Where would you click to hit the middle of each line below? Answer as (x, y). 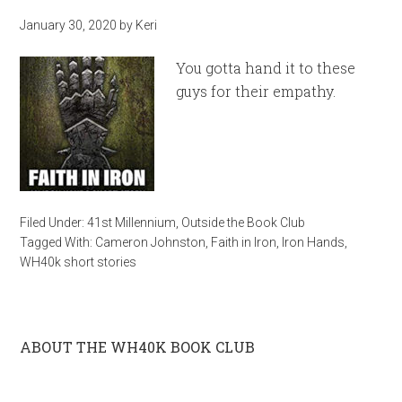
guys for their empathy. (256, 91)
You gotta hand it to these (266, 68)
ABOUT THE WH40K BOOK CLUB (138, 347)
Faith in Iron (244, 242)
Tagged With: (58, 242)
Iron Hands (314, 242)
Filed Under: (54, 223)
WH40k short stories (79, 262)
